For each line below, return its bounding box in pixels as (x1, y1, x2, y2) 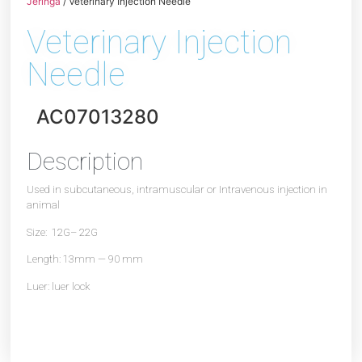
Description (27, 147, 144, 176)
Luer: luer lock (27, 280, 90, 293)
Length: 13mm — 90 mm (27, 253, 144, 266)
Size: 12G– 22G (27, 225, 99, 238)
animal (27, 199, 61, 212)
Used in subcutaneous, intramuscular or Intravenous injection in (27, 183, 328, 196)
